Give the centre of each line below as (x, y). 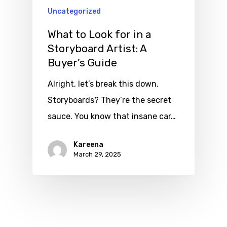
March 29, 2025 (97, 155)
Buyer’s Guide (82, 63)
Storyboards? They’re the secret (109, 100)
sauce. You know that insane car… (112, 117)
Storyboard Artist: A (97, 49)
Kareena (88, 145)
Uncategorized (74, 12)
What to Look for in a (99, 35)
